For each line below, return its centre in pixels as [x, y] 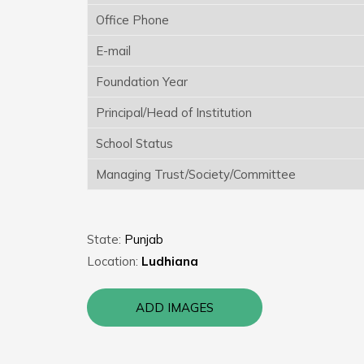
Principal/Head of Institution [174, 112]
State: [106, 239]
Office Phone [132, 19]
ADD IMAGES [175, 307]
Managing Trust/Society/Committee [196, 174]
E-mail [113, 50]
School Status [134, 143]
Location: [114, 261]
